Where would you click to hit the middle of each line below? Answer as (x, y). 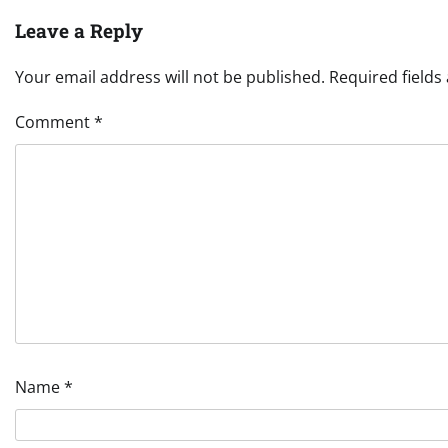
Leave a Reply (79, 30)
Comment (54, 121)
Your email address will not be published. (170, 76)
